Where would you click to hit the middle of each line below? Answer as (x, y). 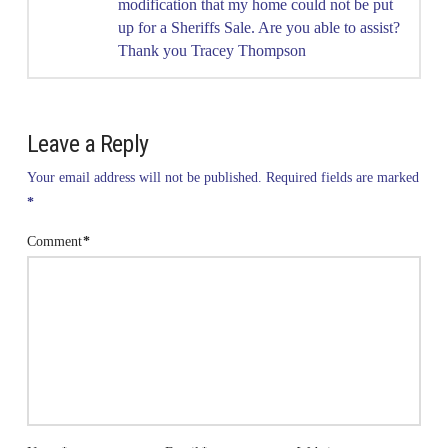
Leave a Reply (87, 143)
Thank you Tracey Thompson (211, 50)
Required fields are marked (342, 177)
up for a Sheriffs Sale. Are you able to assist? (258, 27)
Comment (56, 241)
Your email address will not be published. (144, 177)
